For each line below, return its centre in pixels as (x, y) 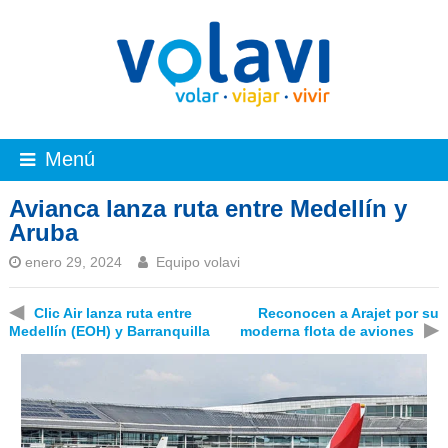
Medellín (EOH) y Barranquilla (109, 330)
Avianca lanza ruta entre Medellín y (207, 208)
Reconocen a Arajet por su (349, 312)
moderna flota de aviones (327, 330)
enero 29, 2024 (73, 261)
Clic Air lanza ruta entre (112, 312)
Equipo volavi (197, 261)
